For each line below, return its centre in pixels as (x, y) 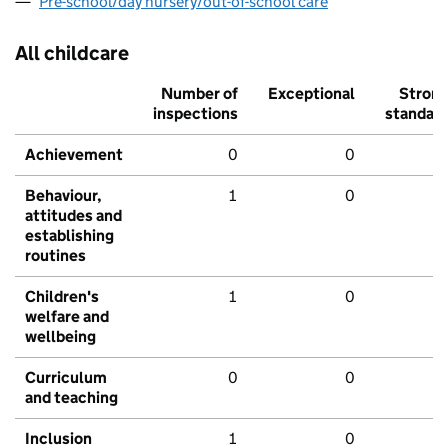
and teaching (71, 398)
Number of (199, 94)
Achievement (74, 155)
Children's (62, 297)
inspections (195, 114)
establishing (69, 236)
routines (55, 256)
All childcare (72, 53)
